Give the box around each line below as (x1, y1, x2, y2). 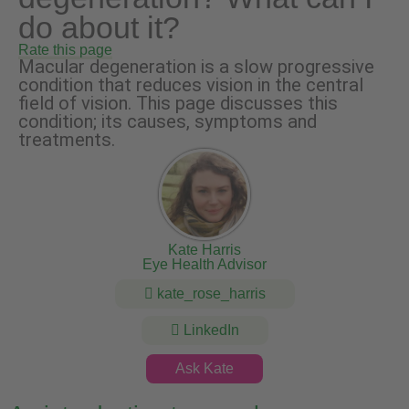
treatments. (18, 129, 115, 152)
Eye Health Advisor (142, 257, 267, 273)
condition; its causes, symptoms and (18, 110, 317, 133)
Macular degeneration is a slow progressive (18, 56, 374, 79)
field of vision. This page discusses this (18, 92, 338, 115)
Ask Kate (175, 361, 234, 377)
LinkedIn (179, 322, 239, 339)
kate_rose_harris (152, 286, 266, 302)
